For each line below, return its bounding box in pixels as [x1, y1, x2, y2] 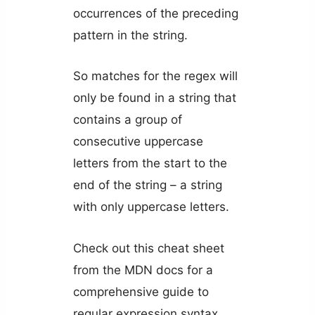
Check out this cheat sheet [72, 240, 224, 255]
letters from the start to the [72, 156, 227, 171]
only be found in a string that [72, 91, 236, 105]
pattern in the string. [72, 28, 188, 43]
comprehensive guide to [72, 284, 209, 299]
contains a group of [72, 112, 182, 127]
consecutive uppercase [72, 134, 203, 149]
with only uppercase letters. [72, 200, 229, 214]
